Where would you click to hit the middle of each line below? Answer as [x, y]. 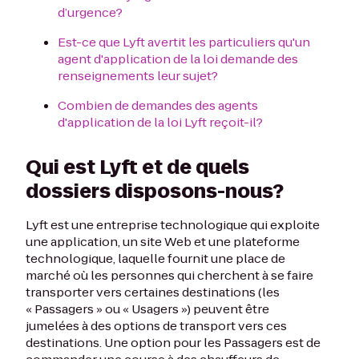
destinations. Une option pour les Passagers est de [173, 343]
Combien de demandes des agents [158, 105]
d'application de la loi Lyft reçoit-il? [160, 122]
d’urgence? [90, 12]
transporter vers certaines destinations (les [153, 292]
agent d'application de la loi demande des [178, 59]
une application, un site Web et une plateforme [163, 242]
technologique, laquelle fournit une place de [155, 258]
